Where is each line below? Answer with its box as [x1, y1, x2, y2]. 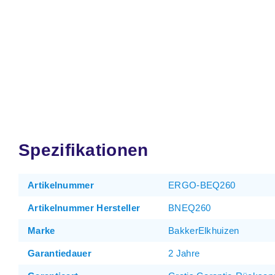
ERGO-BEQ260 [168, 180, 236, 190]
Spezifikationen [18, 141, 149, 160]
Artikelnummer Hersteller [28, 203, 141, 213]
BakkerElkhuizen [168, 225, 239, 236]
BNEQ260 [168, 203, 211, 213]
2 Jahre [168, 248, 200, 258]
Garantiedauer [28, 248, 91, 258]
